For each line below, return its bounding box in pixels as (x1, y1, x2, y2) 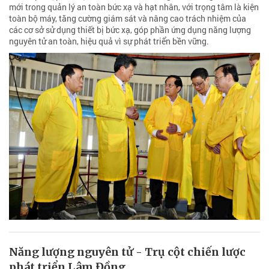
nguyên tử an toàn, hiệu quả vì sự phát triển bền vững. (9, 35, 209, 47)
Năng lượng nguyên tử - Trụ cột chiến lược (9, 245, 246, 259)
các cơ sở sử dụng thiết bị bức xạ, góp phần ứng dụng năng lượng (9, 23, 251, 35)
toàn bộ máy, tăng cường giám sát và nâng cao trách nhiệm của (9, 12, 246, 24)
